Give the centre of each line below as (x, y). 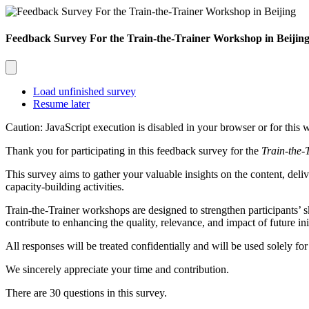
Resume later (61, 103)
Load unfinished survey (84, 91)
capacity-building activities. (65, 186)
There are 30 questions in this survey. (86, 292)
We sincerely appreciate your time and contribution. (117, 269)
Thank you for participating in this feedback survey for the (133, 150)
